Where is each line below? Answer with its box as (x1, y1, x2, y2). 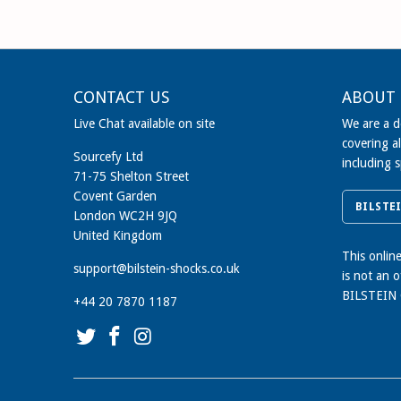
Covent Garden (73, 189, 157, 204)
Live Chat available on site (73, 116, 215, 132)
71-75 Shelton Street (73, 169, 189, 184)
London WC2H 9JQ (73, 209, 177, 224)
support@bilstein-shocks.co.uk (73, 261, 240, 277)
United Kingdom (73, 228, 162, 243)
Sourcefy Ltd (73, 149, 143, 165)
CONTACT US (73, 88, 169, 107)
